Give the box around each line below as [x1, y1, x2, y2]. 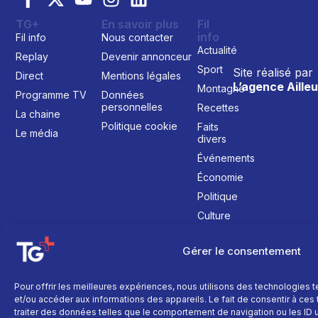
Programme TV [16, 88, 87, 101]
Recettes [197, 101, 239, 114]
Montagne [197, 82, 245, 94]
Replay [16, 50, 49, 62]
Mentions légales [102, 69, 182, 82]
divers [197, 132, 226, 145]
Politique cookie [102, 119, 178, 132]
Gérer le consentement [182, 243, 301, 258]
